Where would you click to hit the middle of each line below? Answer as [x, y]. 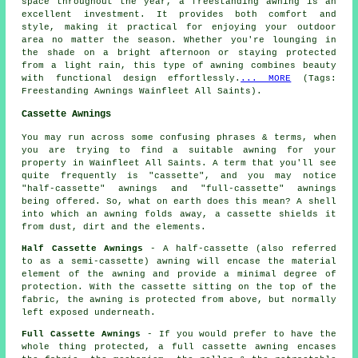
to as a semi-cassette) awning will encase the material [179, 262]
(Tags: [314, 79]
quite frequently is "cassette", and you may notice [179, 176]
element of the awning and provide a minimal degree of [179, 274]
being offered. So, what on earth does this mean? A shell [179, 202]
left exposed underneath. [89, 313]
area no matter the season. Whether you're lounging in [179, 40]
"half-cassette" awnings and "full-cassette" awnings [179, 189]
